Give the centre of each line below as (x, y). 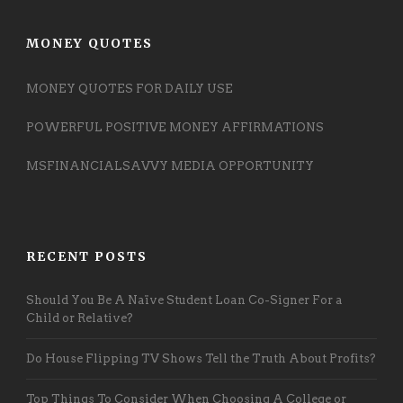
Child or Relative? (80, 318)
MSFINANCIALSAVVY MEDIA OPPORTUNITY (170, 166)
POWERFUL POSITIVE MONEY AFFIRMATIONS (175, 127)
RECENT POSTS (87, 256)
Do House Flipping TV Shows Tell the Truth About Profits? (201, 358)
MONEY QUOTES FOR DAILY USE (130, 88)
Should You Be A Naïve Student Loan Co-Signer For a (184, 300)
